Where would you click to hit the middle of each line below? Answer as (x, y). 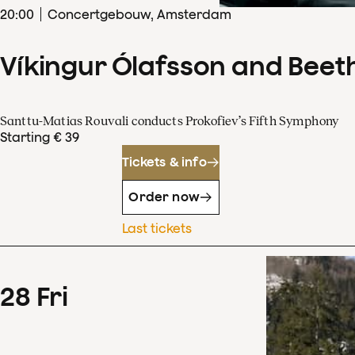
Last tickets (157, 228)
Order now (164, 197)
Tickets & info (164, 162)
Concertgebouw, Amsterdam (139, 14)
